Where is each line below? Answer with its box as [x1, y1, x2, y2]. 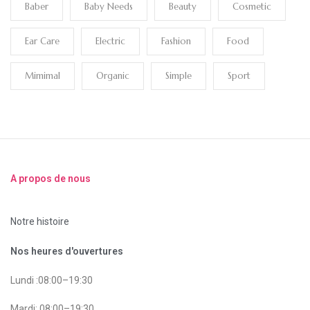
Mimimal [25, 69, 60, 82]
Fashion [161, 35, 191, 47]
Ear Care [25, 35, 60, 47]
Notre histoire [10, 215, 69, 227]
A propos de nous [10, 172, 91, 184]
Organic [96, 69, 129, 82]
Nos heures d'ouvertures [10, 245, 123, 257]
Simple [165, 69, 192, 82]
